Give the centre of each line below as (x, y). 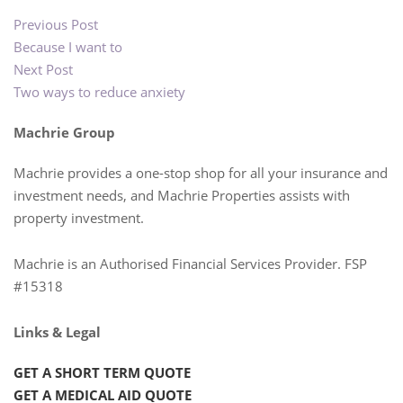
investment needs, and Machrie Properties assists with (182, 195)
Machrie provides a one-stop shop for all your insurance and (201, 172)
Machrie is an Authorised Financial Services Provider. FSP (190, 263)
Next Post (43, 69)
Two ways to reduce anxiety (99, 92)
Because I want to (68, 47)
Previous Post (56, 24)
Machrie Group (64, 132)
